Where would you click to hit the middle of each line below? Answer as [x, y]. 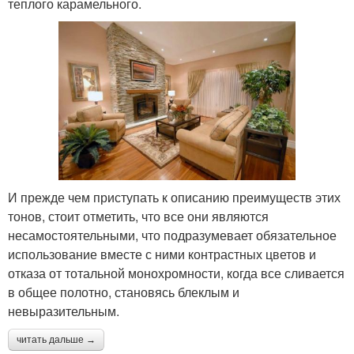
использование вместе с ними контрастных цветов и [162, 254]
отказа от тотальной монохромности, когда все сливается [176, 273]
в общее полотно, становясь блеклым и [124, 292]
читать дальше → [56, 339]
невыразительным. [64, 311]
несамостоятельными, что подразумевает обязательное [172, 235]
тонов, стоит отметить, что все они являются [138, 216]
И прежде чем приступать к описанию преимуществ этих [174, 197]
